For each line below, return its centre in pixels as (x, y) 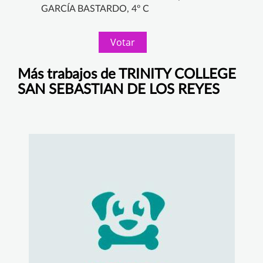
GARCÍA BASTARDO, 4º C (95, 9)
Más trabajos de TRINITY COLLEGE (127, 74)
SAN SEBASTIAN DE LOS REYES (119, 90)
